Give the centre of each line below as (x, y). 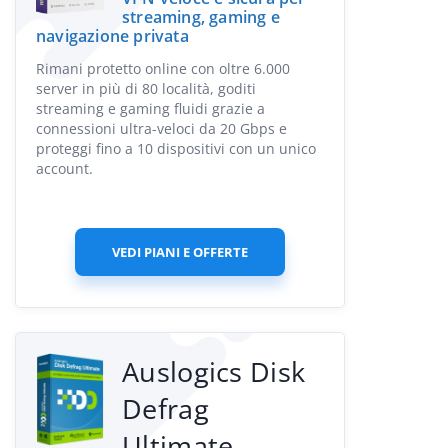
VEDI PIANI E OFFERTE (180, 252)
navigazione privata (112, 36)
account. (64, 168)
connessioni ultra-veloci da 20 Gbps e (161, 128)
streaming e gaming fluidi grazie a (150, 108)
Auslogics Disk (214, 371)
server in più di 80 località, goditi (146, 88)
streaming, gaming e (201, 17)
